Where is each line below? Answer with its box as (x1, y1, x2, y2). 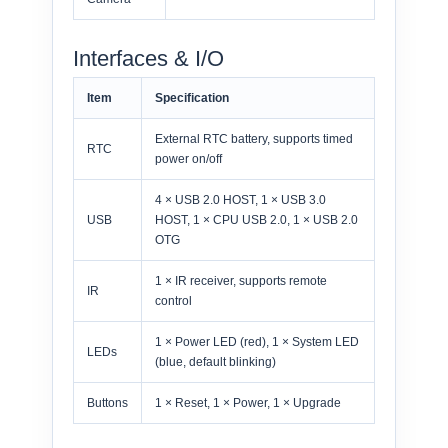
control (155, 294, 192, 309)
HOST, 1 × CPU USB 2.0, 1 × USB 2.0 (155, 213, 358, 228)
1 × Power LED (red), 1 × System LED (155, 335, 359, 350)
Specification (155, 91, 229, 106)
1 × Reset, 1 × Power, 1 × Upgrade (155, 396, 341, 411)
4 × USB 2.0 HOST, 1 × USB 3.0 (155, 193, 326, 208)
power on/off (155, 152, 222, 167)
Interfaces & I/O (73, 46, 224, 72)
